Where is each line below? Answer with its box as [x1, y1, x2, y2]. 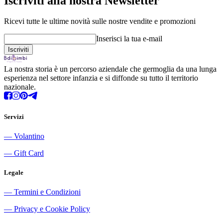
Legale [4, 168, 23, 176]
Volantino [14, 131, 44, 140]
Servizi [4, 112, 24, 120]
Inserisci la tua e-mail [96, 34, 162, 43]
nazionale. [4, 83, 36, 92]
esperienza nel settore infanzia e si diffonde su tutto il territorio [4, 74, 198, 83]
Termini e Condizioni [14, 188, 81, 197]
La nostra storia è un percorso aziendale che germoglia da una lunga [4, 65, 217, 74]
